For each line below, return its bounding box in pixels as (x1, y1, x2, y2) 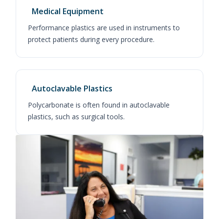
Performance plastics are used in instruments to (28, 22, 180, 32)
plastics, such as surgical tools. (28, 111, 125, 121)
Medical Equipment (32, 5, 104, 17)
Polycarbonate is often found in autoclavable (28, 100, 170, 109)
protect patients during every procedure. (28, 34, 155, 44)
